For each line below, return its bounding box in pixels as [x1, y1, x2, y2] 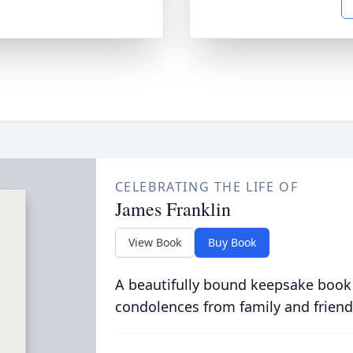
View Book [128, 235, 181, 250]
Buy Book [207, 235, 256, 250]
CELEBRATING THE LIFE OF [114, 178, 299, 195]
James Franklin [114, 196, 231, 221]
